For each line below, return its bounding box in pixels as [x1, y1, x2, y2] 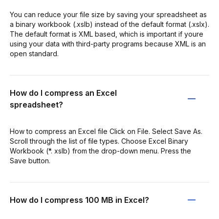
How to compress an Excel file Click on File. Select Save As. [10, 127, 202, 135]
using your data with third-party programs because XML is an [10, 39, 206, 48]
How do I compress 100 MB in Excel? [10, 195, 149, 205]
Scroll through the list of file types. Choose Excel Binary [10, 136, 188, 145]
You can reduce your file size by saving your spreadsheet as [10, 10, 207, 19]
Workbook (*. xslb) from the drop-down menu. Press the [10, 146, 191, 155]
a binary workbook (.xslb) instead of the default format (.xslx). [10, 20, 209, 28]
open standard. [10, 49, 59, 58]
